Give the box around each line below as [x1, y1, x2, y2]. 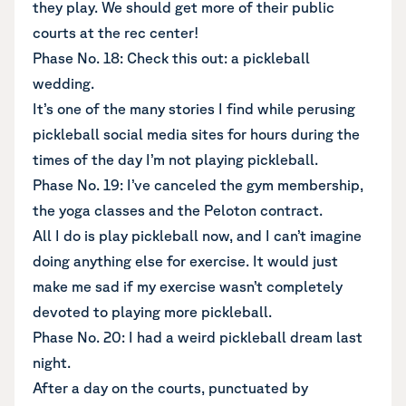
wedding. [33, 75, 94, 92]
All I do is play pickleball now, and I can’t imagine [33, 227, 362, 244]
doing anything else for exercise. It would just [33, 253, 338, 269]
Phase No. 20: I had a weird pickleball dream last [33, 329, 362, 345]
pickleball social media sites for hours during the [33, 126, 360, 142]
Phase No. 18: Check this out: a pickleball [33, 50, 310, 66]
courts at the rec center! [33, 24, 198, 41]
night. [33, 354, 71, 371]
